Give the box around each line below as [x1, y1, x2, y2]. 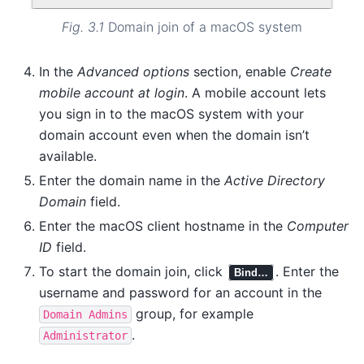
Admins [89, 308, 128, 322]
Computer [287, 218, 349, 235]
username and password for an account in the [39, 284, 322, 301]
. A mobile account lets [184, 84, 326, 102]
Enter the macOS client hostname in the [39, 218, 287, 235]
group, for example [132, 305, 253, 323]
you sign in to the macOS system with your [39, 106, 304, 123]
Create [290, 63, 331, 80]
